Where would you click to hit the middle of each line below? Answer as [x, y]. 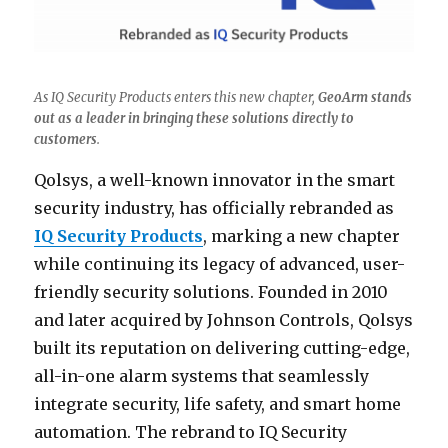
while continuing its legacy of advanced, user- [220, 263]
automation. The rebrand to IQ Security [191, 431]
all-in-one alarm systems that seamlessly [202, 375]
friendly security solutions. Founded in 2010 [211, 291]
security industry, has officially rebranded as [214, 207]
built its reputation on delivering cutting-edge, [222, 347]
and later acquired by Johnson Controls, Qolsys [224, 319]
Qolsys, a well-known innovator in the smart [215, 179]
